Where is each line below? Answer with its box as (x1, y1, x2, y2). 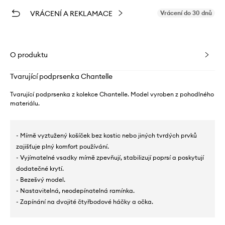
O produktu (10, 50, 48, 59)
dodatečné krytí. (16, 164, 64, 172)
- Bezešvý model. (16, 175, 65, 183)
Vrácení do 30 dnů (160, 9, 212, 17)
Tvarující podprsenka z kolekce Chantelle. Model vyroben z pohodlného (10, 90, 214, 98)
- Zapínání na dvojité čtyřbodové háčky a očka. (16, 197, 153, 205)
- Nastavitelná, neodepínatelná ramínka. (16, 186, 135, 194)
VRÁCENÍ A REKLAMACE (30, 9, 113, 18)
